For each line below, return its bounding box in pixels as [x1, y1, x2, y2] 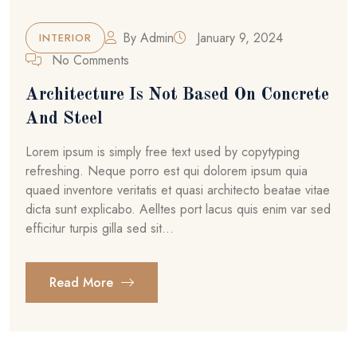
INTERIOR [39, 30, 92, 45]
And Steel [25, 110, 103, 127]
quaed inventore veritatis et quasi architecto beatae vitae [25, 181, 330, 199]
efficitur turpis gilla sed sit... [25, 219, 174, 237]
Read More [49, 273, 117, 292]
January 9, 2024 [193, 29, 283, 47]
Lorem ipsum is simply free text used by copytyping [25, 143, 300, 161]
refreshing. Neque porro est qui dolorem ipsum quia [25, 162, 308, 180]
